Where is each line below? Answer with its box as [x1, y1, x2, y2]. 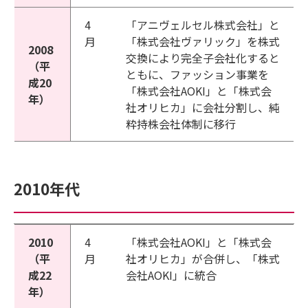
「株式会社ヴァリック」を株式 [126, 33, 280, 49]
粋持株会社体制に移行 [126, 115, 236, 132]
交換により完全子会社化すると [126, 49, 280, 66]
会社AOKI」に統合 [126, 267, 217, 283]
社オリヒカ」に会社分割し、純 [126, 99, 280, 115]
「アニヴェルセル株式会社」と [126, 16, 280, 33]
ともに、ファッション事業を [126, 66, 269, 82]
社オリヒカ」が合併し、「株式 [126, 250, 280, 267]
